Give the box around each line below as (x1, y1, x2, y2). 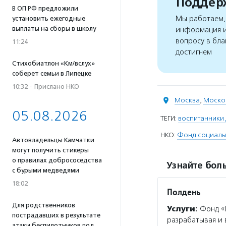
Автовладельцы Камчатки (12, 136, 94, 144)
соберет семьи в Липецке (12, 70, 91, 77)
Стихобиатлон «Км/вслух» (12, 60, 95, 67)
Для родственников (12, 201, 75, 209)
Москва (175, 96, 200, 104)
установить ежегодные (12, 15, 85, 22)
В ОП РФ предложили (12, 5, 78, 12)
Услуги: (167, 204, 198, 213)
